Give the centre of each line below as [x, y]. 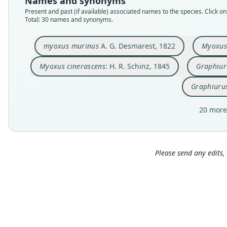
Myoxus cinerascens [72, 66]
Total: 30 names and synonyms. [69, 20]
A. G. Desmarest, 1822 [137, 46]
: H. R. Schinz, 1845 [138, 66]
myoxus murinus [71, 46]
